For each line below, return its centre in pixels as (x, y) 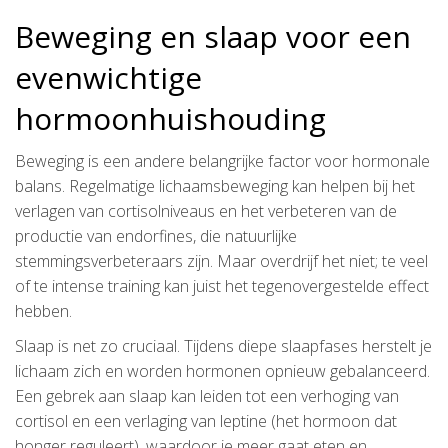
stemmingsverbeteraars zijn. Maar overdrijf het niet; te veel (221, 260)
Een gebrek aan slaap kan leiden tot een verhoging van (207, 395)
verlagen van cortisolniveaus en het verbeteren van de (206, 210)
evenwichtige (108, 77)
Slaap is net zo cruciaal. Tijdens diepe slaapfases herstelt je (223, 345)
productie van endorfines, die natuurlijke (156, 235)
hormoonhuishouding (170, 118)
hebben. (43, 310)
